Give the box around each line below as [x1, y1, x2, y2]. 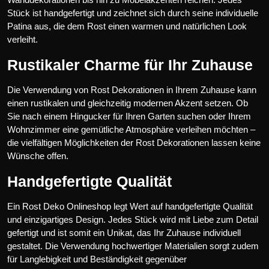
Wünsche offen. [7, 150, 68, 161]
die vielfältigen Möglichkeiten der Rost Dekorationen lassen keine [7, 137, 261, 148]
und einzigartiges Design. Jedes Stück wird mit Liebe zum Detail [7, 214, 258, 225]
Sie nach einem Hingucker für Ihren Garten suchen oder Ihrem [7, 110, 251, 121]
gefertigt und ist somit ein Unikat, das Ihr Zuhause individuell [7, 227, 241, 238]
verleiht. [7, 34, 38, 44]
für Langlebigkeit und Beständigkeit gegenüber [7, 253, 187, 264]
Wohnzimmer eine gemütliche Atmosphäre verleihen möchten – [7, 124, 255, 134]
